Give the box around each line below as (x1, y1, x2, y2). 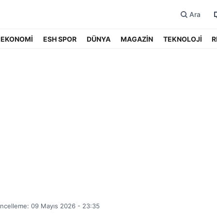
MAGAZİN (120, 35, 153, 43)
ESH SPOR (43, 35, 77, 43)
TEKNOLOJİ (163, 35, 202, 43)
